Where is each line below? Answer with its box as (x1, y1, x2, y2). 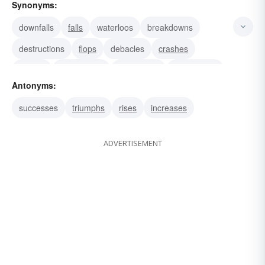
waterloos (97, 21, 133, 34)
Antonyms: (12, 79, 56, 92)
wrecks (19, 64, 45, 76)
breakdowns (147, 21, 193, 34)
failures (19, 85, 46, 98)
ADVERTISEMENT (103, 138, 162, 149)
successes (19, 102, 58, 114)
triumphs (72, 102, 105, 114)
